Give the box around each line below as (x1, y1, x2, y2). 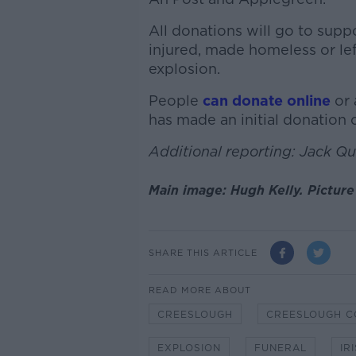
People (148, 91, 199, 109)
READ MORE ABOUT (148, 284, 251, 296)
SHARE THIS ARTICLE (148, 246, 257, 258)
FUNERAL (253, 342, 307, 354)
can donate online (198, 91, 331, 109)
